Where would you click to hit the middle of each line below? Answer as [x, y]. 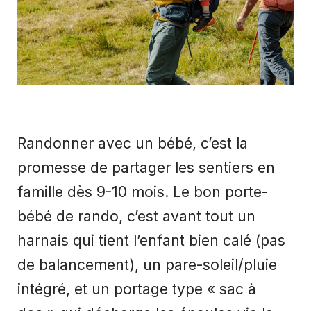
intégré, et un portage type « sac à [137, 289]
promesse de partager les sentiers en [146, 168]
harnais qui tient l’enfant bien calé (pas [151, 241]
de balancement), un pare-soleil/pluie [147, 265]
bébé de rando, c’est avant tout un [136, 217]
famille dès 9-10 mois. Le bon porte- [143, 192]
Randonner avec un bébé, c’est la [133, 144]
